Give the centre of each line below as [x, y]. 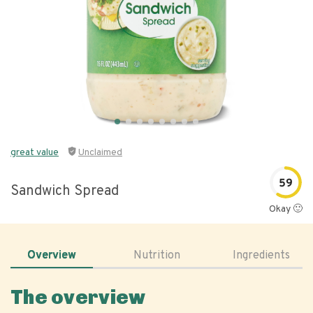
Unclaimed [100, 153]
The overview [78, 297]
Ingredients [261, 256]
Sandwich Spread [65, 191]
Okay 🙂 [286, 209]
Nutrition [156, 256]
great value [35, 153]
